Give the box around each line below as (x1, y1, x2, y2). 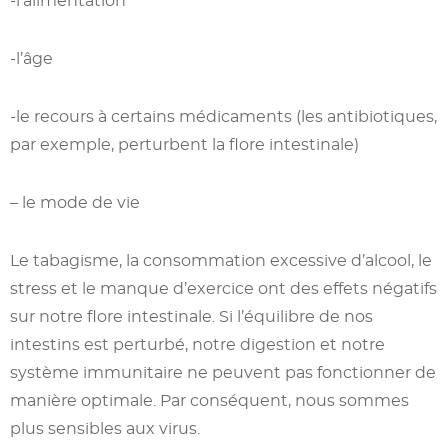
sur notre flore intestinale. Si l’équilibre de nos (10, 306, 373, 326)
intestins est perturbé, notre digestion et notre (10, 334, 385, 354)
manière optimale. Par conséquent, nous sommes (10, 390, 409, 410)
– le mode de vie (10, 192, 140, 212)
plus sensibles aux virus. (10, 418, 200, 438)
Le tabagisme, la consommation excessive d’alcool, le (10, 250, 432, 270)
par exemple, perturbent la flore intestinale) (10, 134, 359, 154)
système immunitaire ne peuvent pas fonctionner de (10, 362, 436, 382)
